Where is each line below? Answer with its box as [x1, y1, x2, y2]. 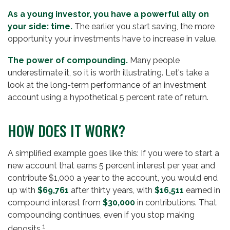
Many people [128, 55, 180, 65]
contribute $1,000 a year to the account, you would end [8, 173, 218, 183]
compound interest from [8, 198, 103, 207]
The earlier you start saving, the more [72, 22, 215, 31]
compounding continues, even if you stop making [8, 210, 195, 220]
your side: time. [8, 22, 72, 31]
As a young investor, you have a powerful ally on [8, 9, 209, 19]
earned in [184, 185, 220, 195]
